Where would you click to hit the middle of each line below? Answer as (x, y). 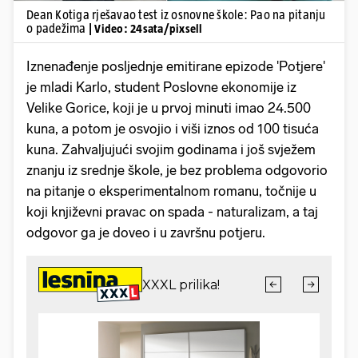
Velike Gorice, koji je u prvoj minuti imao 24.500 (169, 107)
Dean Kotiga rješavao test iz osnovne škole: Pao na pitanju (176, 14)
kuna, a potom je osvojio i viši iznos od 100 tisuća (173, 128)
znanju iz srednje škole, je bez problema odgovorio (177, 170)
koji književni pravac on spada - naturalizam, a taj (172, 211)
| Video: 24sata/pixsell (145, 28)
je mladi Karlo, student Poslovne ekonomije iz (161, 87)
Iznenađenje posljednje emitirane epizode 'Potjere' (176, 66)
